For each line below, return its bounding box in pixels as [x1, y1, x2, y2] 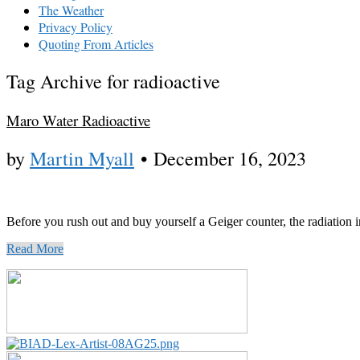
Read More [6, 242, 63, 256]
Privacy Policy [39, 18, 112, 35]
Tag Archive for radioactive [6, 67, 220, 94]
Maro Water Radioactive [6, 109, 150, 130]
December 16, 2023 [153, 145, 306, 172]
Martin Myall [30, 145, 134, 172]
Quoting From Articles [39, 35, 153, 52]
